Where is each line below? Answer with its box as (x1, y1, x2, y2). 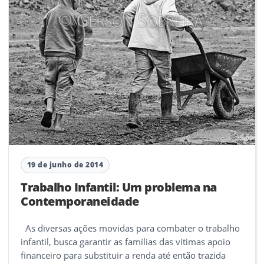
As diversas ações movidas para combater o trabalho (21, 222, 240, 234)
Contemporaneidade (21, 193, 139, 209)
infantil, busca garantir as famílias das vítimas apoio (21, 235, 230, 247)
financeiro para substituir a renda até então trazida (21, 249, 226, 261)
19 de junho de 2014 (27, 160, 104, 169)
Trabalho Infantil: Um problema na (21, 179, 217, 195)
